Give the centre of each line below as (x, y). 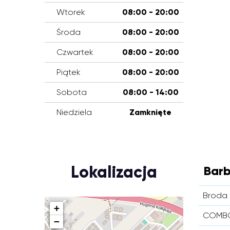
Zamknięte (150, 112)
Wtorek (71, 12)
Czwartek (75, 52)
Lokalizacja (114, 172)
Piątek (69, 72)
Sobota (72, 92)
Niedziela (74, 112)
